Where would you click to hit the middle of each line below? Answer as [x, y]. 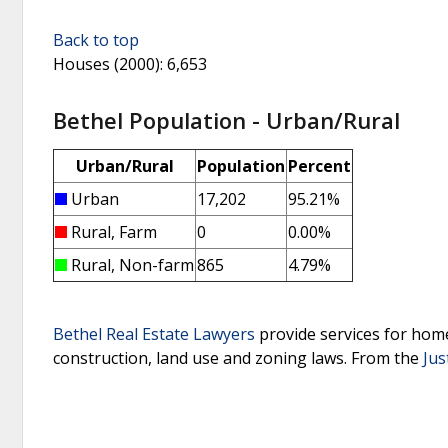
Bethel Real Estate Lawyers [154, 333]
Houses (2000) [106, 64]
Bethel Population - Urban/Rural [226, 119]
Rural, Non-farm [132, 264]
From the [387, 357]
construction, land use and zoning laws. [202, 357]
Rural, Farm [114, 231]
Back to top [96, 40]
